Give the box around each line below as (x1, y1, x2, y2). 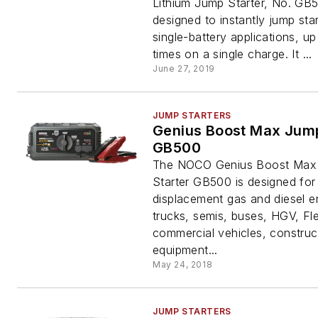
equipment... (153, 243, 218, 257)
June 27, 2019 (153, 63, 215, 74)
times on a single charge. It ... (153, 47, 312, 61)
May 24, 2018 (153, 259, 213, 270)
